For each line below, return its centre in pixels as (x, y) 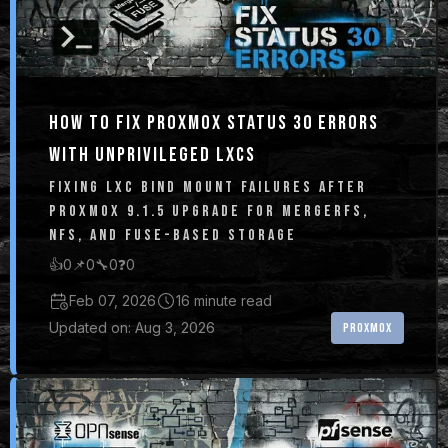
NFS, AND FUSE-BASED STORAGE (172, 235)
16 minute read (223, 300)
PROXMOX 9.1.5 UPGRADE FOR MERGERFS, (208, 211)
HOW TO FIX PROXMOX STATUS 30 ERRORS (213, 123)
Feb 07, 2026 (112, 300)
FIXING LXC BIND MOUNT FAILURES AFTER (207, 187)
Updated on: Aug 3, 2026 (131, 327)
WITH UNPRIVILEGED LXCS (152, 155)
